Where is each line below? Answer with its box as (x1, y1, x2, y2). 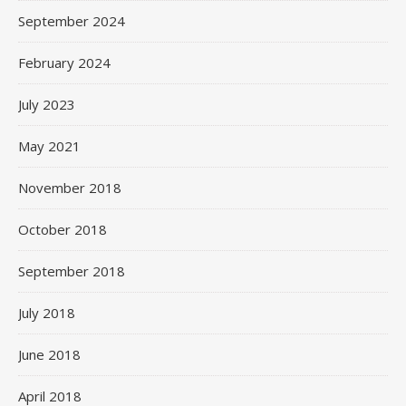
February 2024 (18, 53, 111, 72)
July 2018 (18, 303, 75, 322)
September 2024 (18, 11, 125, 30)
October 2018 (18, 219, 107, 238)
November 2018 (18, 178, 121, 197)
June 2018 (18, 344, 81, 363)
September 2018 (18, 261, 125, 280)
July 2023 (18, 94, 75, 113)
